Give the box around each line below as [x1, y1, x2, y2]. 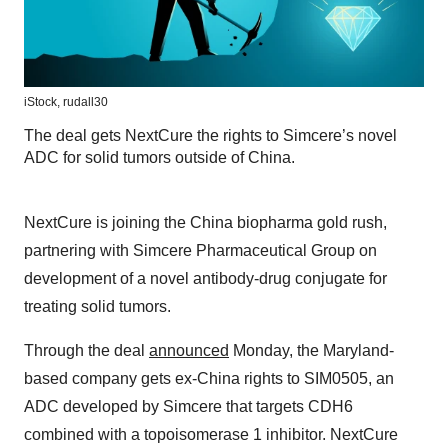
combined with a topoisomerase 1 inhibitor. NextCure [24, 426, 398, 444]
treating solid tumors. [24, 298, 171, 316]
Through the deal [24, 342, 149, 360]
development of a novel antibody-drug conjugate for [24, 270, 387, 288]
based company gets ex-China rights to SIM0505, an [24, 370, 394, 388]
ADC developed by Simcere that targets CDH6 [24, 398, 353, 416]
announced [149, 342, 229, 360]
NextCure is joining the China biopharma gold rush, [24, 214, 387, 232]
